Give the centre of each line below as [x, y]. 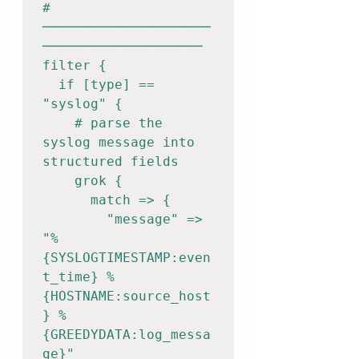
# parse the [58, 123]
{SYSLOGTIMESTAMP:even [127, 258]
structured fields [111, 161]
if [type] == [50, 85]
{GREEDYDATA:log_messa [127, 335]
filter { [75, 65]
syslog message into [119, 142]
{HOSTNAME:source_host [127, 296]
